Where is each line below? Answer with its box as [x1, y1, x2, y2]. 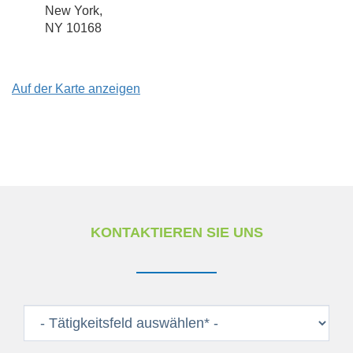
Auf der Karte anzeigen [12, 82, 140, 95]
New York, [45, 4, 102, 17]
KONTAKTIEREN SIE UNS [90, 225, 263, 240]
